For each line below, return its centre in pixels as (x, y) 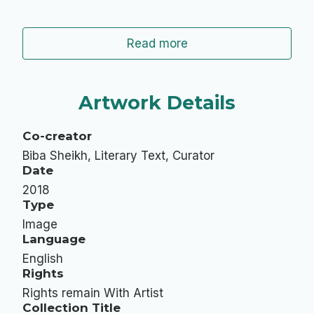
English (43, 258)
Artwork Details (157, 102)
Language (54, 239)
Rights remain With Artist (93, 293)
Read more (157, 43)
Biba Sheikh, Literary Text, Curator (118, 155)
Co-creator (57, 136)
